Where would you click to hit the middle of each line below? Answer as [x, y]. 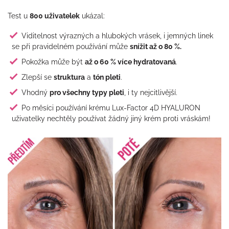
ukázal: [92, 15]
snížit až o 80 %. [156, 46]
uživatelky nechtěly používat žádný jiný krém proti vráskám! [111, 118]
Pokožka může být [53, 61]
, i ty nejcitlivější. [151, 92]
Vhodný [35, 92]
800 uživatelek [55, 15]
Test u [19, 15]
